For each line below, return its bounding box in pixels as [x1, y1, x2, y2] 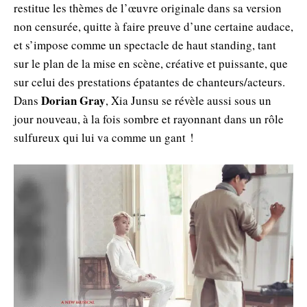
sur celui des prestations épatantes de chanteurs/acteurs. [14, 73, 285, 90]
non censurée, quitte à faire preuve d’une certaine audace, [14, 18, 293, 34]
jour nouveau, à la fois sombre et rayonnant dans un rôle [14, 110, 284, 127]
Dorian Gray [41, 91, 106, 109]
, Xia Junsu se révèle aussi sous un [106, 92, 271, 108]
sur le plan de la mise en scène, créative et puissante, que [14, 55, 288, 71]
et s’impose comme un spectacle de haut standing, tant [14, 36, 276, 53]
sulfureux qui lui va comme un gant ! [14, 129, 194, 145]
